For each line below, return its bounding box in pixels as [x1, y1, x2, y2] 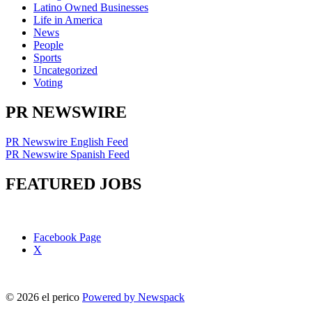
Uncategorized [33, 64, 97, 77]
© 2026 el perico [6, 290, 79, 303]
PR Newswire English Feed [6, 136, 128, 148]
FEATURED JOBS [6, 175, 141, 194]
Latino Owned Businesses [33, 1, 148, 14]
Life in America [33, 14, 102, 26]
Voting [33, 77, 63, 89]
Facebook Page [33, 231, 101, 243]
